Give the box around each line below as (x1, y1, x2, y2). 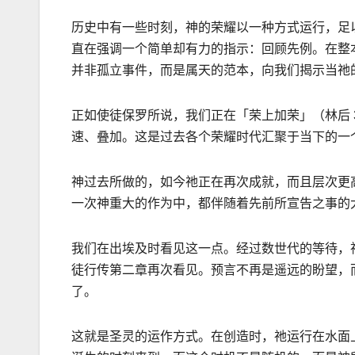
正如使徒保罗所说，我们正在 (71, 109, 236, 123)
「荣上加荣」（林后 (236, 109, 350, 123)
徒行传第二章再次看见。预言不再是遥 (71, 263, 287, 277)
